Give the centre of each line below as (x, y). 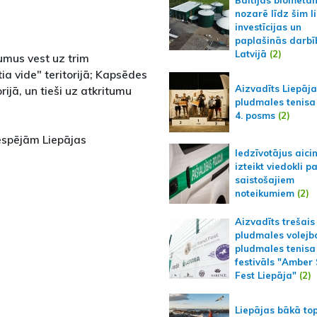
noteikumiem (266, 194)
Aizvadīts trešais (275, 221)
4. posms (255, 115)
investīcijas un (268, 27)
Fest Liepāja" (265, 275)
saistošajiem (264, 180)
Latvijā (250, 53)
